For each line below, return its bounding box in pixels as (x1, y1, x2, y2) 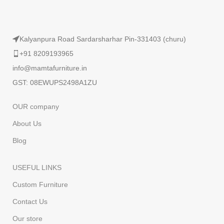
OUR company (12, 102, 59, 111)
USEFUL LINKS (12, 163, 62, 172)
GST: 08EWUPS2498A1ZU (12, 78, 97, 87)
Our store (12, 214, 43, 223)
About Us (12, 119, 42, 128)
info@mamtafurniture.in (12, 64, 87, 72)
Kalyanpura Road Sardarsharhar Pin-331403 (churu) (19, 35, 186, 43)
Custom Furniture (12, 180, 68, 189)
